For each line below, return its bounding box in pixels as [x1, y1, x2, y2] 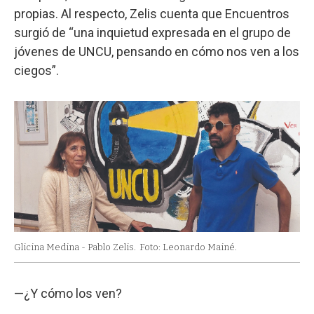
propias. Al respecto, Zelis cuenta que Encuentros [14, 6, 289, 21]
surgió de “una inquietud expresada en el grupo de [14, 25, 291, 40]
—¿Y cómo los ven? [14, 286, 122, 301]
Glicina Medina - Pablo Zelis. [14, 242, 136, 253]
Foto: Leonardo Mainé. [139, 242, 237, 253]
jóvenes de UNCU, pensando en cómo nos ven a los [14, 43, 299, 59]
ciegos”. [14, 62, 59, 78]
